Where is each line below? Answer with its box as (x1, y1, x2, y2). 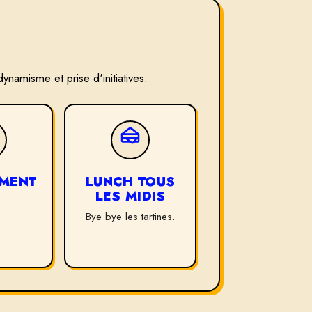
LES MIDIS (95, 187, 166, 206)
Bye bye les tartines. (86, 209, 175, 225)
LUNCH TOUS (85, 172, 175, 192)
